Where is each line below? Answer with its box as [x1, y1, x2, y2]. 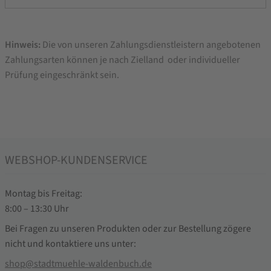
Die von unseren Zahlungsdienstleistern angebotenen [41, 38, 261, 52]
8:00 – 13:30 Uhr [5, 202, 69, 216]
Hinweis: [5, 38, 41, 52]
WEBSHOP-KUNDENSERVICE [5, 152, 148, 169]
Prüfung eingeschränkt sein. [5, 68, 119, 82]
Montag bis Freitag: [5, 187, 82, 201]
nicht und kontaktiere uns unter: [5, 237, 136, 251]
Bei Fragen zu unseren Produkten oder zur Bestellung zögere [5, 222, 251, 236]
